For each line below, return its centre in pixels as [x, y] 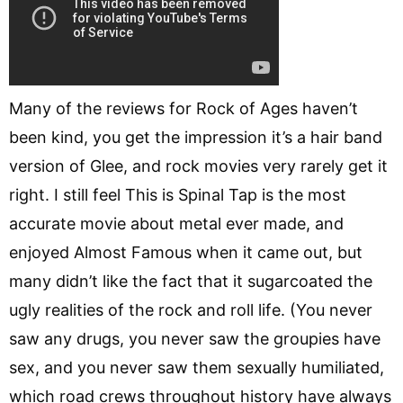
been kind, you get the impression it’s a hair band [196, 137]
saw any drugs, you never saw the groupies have [195, 338]
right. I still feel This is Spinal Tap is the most [178, 194]
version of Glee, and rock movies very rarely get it [198, 166]
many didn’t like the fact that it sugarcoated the [191, 281]
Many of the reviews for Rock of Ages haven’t [184, 108]
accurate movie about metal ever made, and [176, 223]
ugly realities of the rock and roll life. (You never [191, 309]
